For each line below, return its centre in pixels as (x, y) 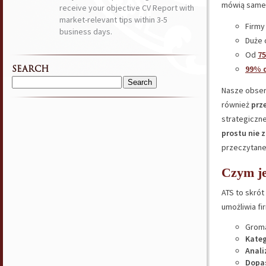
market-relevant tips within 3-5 (113, 20)
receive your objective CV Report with (127, 8)
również (236, 104)
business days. (86, 31)
